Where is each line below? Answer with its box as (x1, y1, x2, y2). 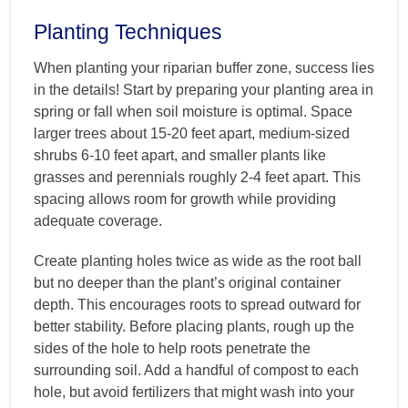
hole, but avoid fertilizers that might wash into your (34, 383, 354, 400)
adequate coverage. (34, 212, 162, 229)
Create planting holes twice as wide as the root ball (34, 252, 362, 269)
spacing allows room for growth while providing (34, 190, 336, 207)
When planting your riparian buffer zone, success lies (34, 59, 374, 76)
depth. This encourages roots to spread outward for (34, 296, 361, 312)
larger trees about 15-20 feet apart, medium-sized (34, 125, 350, 141)
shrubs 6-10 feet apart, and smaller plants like (34, 147, 326, 163)
